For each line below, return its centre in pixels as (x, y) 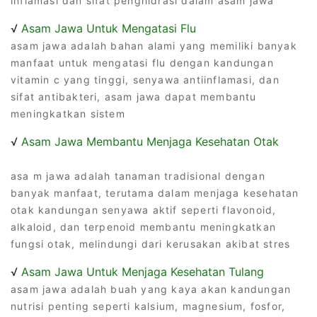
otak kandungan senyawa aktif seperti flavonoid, (144, 209)
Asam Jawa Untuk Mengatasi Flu (109, 28)
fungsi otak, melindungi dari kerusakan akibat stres (151, 243)
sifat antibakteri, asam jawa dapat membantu (134, 96)
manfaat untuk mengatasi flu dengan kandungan (142, 62)
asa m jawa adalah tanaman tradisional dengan (138, 175)
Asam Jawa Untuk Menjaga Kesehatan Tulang (143, 271)
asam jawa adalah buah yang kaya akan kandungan (151, 289)
